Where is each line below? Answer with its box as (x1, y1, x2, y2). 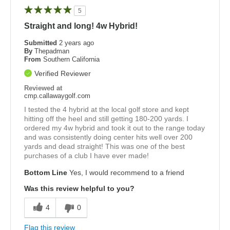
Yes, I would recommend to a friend (67, 168, 184, 177)
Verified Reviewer (34, 69, 91, 78)
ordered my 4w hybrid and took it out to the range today (24, 123, 205, 132)
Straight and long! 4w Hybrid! (24, 21, 138, 30)
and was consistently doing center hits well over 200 (24, 132, 193, 141)
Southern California (43, 55, 100, 63)
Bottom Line (24, 168, 67, 177)
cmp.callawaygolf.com (24, 91, 90, 100)
